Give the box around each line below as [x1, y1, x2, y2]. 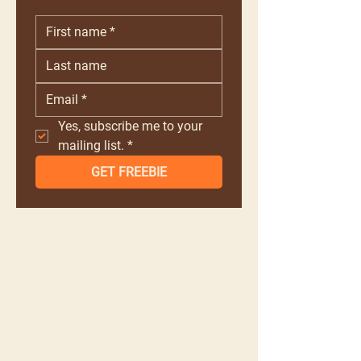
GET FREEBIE [91, 164, 167, 180]
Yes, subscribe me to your [58, 118, 202, 135]
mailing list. [58, 138, 124, 154]
